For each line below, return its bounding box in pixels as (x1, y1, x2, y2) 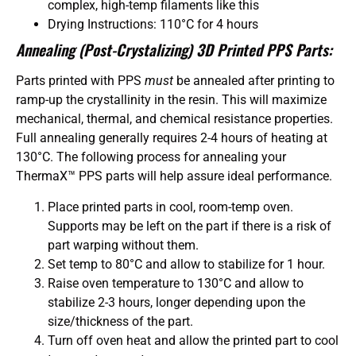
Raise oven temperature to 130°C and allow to (48, 275, 304, 291)
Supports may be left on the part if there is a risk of (48, 218, 331, 234)
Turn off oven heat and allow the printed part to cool (48, 332, 339, 348)
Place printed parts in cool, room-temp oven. (48, 199, 293, 215)
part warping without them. (48, 237, 199, 253)
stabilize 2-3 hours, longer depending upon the (48, 294, 305, 310)
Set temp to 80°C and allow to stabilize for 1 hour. (48, 256, 325, 272)
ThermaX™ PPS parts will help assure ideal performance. (16, 168, 332, 184)
